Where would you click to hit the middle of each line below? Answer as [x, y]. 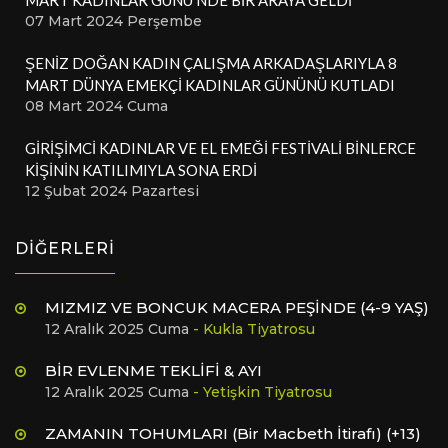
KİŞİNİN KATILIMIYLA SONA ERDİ [141, 169]
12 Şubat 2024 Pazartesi [112, 190]
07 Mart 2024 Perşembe [113, 20]
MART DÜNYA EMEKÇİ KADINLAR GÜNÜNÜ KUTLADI [210, 84]
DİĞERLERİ [65, 248]
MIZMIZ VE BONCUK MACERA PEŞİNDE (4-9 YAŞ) [237, 307]
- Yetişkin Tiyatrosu [262, 391]
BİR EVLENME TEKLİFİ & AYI [153, 370]
